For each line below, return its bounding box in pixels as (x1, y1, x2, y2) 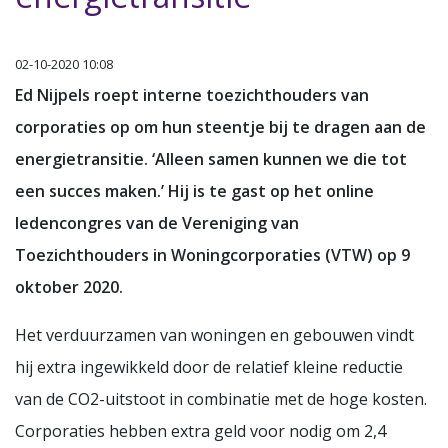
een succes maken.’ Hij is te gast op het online (15, 179, 374, 202)
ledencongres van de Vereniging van (15, 211, 299, 234)
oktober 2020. (15, 275, 123, 298)
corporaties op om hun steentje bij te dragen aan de (15, 115, 426, 138)
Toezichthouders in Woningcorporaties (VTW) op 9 (15, 243, 410, 266)
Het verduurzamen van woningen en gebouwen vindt (15, 323, 414, 346)
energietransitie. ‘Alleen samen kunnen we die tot (15, 147, 407, 170)
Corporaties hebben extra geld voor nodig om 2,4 (15, 419, 386, 442)
